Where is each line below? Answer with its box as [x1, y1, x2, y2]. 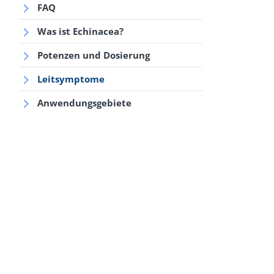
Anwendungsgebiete [37, 97, 131, 109]
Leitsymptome [37, 73, 105, 85]
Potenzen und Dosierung [37, 49, 150, 61]
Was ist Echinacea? [37, 25, 124, 37]
